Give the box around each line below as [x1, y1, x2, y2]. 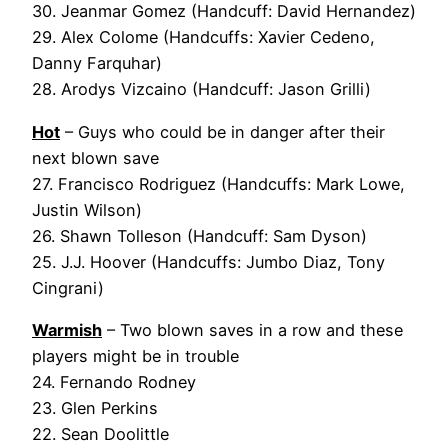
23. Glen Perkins [32, 397, 158, 418]
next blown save [32, 147, 159, 168]
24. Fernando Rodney [32, 371, 196, 392]
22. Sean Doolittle [32, 423, 169, 444]
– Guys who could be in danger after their [60, 121, 385, 142]
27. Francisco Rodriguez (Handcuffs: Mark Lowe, [32, 173, 405, 194]
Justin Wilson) [32, 199, 142, 220]
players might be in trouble [32, 345, 239, 366]
